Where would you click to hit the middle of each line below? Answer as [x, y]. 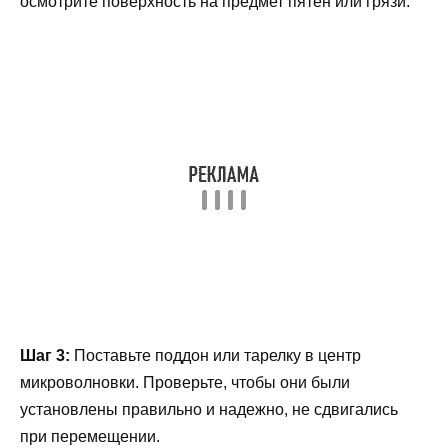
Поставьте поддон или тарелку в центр [215, 355]
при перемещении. [90, 436]
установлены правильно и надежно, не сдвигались [209, 409]
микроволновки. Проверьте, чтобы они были [185, 382]
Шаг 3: [45, 355]
